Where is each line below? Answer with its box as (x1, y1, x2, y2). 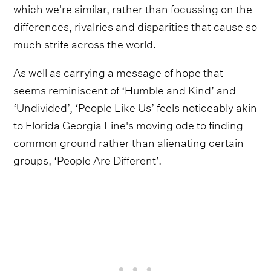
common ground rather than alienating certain (13, 132, 244, 151)
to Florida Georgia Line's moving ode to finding (13, 115, 244, 133)
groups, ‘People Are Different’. (13, 150, 162, 168)
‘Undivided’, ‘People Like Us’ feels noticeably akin (13, 97, 258, 116)
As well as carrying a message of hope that (13, 62, 224, 80)
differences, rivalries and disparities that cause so (13, 16, 258, 34)
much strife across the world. (13, 34, 157, 52)
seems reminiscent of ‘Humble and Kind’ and (13, 80, 237, 98)
